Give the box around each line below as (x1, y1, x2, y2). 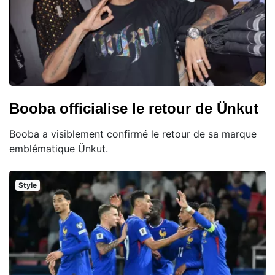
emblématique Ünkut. (9, 142, 108, 155)
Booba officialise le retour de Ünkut (9, 99, 258, 117)
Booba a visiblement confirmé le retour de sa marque (9, 127, 257, 140)
